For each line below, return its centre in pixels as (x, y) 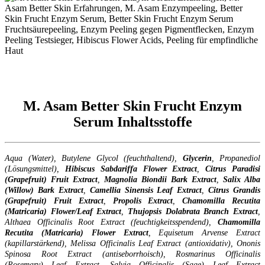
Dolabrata (182, 211)
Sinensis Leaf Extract (163, 190)
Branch (216, 211)
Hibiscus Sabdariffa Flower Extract (131, 169)
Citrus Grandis (234, 190)
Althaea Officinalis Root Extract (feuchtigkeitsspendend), (111, 222)
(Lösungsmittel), (35, 169)
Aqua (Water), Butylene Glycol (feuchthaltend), (94, 158)
